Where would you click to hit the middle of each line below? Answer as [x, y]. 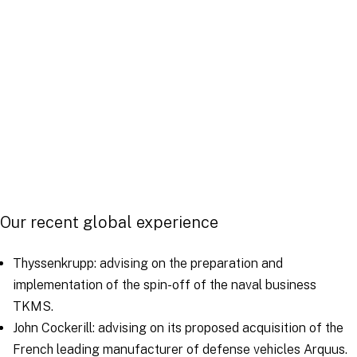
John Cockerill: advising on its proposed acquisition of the [178, 328]
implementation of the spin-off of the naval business [165, 285]
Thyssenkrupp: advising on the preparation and [148, 263]
